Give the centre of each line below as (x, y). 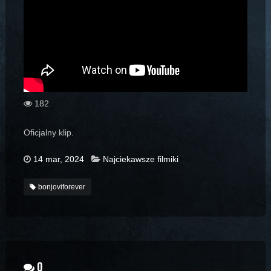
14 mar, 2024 (58, 159)
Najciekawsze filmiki (140, 159)
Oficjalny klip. (48, 133)
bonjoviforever (61, 187)
